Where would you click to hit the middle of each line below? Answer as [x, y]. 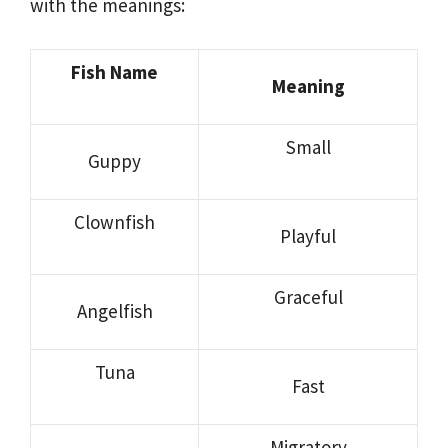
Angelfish [114, 310]
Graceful [308, 296]
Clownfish [114, 221]
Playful [308, 235]
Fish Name [114, 71]
